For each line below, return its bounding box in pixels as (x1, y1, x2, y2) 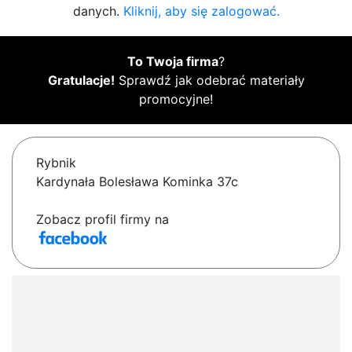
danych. (72, 3, 123, 20)
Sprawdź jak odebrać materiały (114, 72, 305, 89)
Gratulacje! (47, 72, 115, 89)
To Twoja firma (127, 53, 218, 70)
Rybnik (36, 155, 76, 171)
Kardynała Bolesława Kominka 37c (36, 174, 238, 190)
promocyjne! (139, 91, 213, 108)
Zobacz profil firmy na (36, 211, 169, 228)
